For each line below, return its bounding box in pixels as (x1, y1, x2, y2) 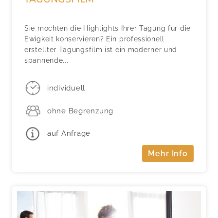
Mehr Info (148, 148, 188, 158)
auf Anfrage (47, 129, 91, 138)
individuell (47, 83, 86, 92)
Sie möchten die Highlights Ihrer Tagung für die (24, 24, 191, 32)
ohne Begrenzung (47, 106, 114, 115)
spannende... (24, 56, 69, 64)
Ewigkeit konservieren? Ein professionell (24, 35, 164, 43)
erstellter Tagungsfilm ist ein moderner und (24, 45, 178, 54)
